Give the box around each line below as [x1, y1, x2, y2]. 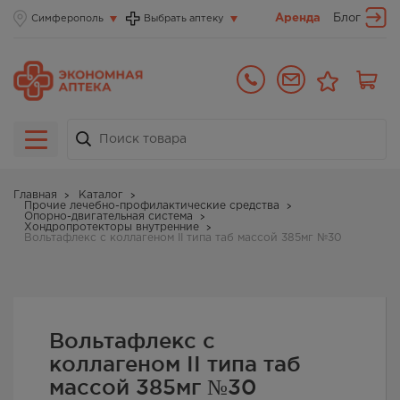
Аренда [275, 13, 321, 23]
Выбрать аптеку [144, 14, 224, 23]
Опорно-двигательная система [24, 212, 193, 222]
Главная [13, 190, 57, 201]
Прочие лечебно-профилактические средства [24, 201, 279, 212]
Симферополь [31, 14, 104, 23]
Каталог [79, 190, 123, 201]
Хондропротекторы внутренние [24, 222, 199, 233]
